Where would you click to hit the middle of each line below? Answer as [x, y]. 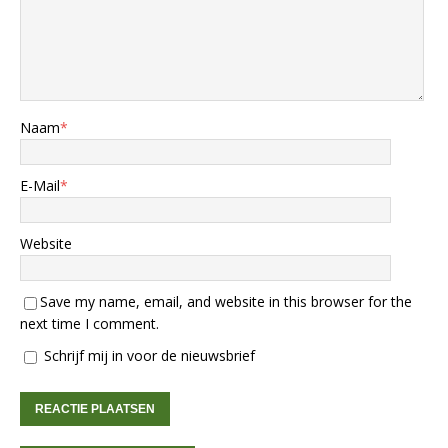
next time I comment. [89, 324]
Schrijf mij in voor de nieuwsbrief [147, 356]
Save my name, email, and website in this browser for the [226, 302]
